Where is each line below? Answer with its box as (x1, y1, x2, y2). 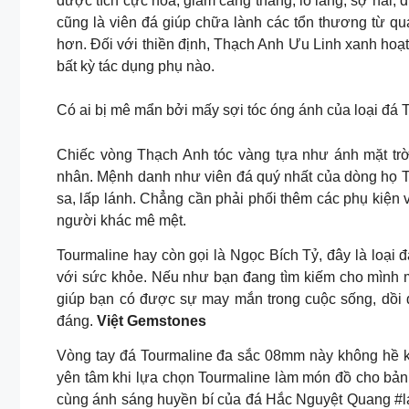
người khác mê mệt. (57, 213, 186, 229)
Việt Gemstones (97, 313, 206, 330)
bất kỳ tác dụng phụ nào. (57, 58, 215, 75)
